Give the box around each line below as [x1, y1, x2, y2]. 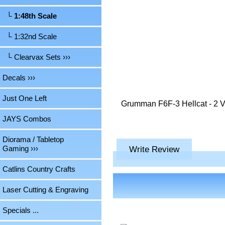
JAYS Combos [3, 115, 51, 124]
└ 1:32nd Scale [3, 33, 57, 41]
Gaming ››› [3, 145, 38, 153]
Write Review [126, 144, 182, 155]
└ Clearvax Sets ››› [3, 53, 70, 62]
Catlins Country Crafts [3, 165, 75, 174]
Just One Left [3, 94, 47, 103]
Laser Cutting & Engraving [3, 186, 88, 194]
